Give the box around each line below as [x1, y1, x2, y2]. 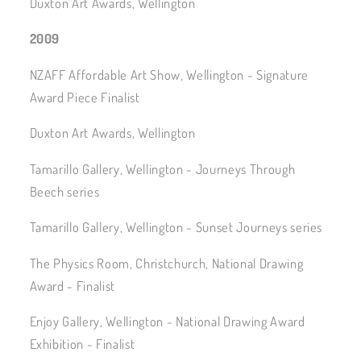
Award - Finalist [29, 276, 116, 294]
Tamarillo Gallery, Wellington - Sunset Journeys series [29, 218, 323, 236]
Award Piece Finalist [29, 88, 140, 106]
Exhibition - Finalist [29, 335, 135, 353]
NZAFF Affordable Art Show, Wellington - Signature [29, 65, 309, 83]
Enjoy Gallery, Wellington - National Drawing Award [29, 313, 305, 330]
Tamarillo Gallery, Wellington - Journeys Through [29, 160, 296, 177]
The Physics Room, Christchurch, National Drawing [29, 254, 304, 272]
